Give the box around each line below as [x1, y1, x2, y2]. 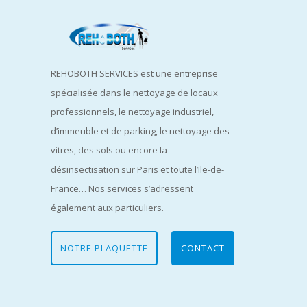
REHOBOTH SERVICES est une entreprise [51, 67, 218, 80]
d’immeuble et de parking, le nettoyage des [51, 125, 230, 138]
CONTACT [181, 242, 225, 255]
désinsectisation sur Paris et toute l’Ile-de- [51, 163, 224, 176]
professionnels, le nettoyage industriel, [51, 106, 214, 119]
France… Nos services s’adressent [51, 182, 193, 195]
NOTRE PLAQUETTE [60, 242, 148, 255]
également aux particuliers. [51, 201, 164, 214]
